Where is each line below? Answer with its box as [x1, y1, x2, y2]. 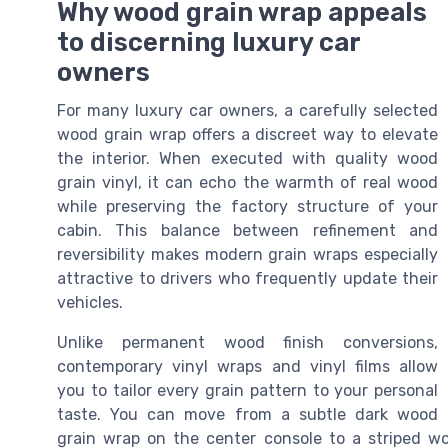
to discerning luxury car [57, 27, 360, 57]
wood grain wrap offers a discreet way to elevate [57, 125, 438, 144]
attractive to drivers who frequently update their [57, 269, 438, 288]
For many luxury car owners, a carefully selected [57, 101, 438, 120]
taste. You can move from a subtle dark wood [57, 405, 438, 424]
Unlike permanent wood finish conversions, [57, 333, 438, 352]
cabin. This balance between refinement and [57, 221, 438, 240]
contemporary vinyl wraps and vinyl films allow [57, 357, 438, 376]
